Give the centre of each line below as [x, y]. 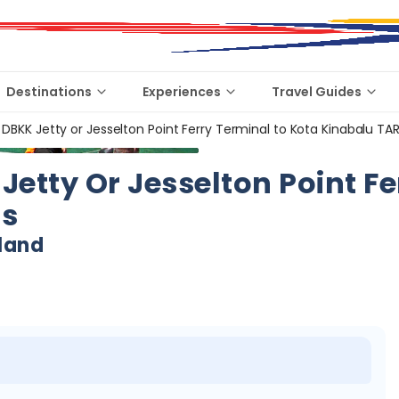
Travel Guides [317, 92]
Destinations [49, 92]
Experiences [182, 92]
